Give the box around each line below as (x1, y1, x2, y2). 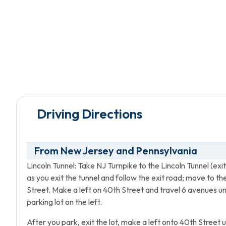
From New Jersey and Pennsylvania (34, 144, 197, 157)
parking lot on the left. (27, 196, 102, 207)
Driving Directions (37, 105, 142, 122)
